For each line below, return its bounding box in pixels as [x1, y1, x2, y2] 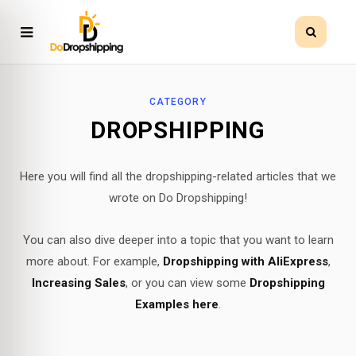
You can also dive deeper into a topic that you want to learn [22, 233, 334, 247]
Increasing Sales [31, 276, 126, 290]
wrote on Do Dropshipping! [109, 191, 247, 205]
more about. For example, [25, 254, 163, 269]
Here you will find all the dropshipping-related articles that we [20, 169, 336, 184]
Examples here [135, 297, 219, 311]
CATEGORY [149, 96, 207, 107]
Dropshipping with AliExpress [162, 254, 328, 269]
